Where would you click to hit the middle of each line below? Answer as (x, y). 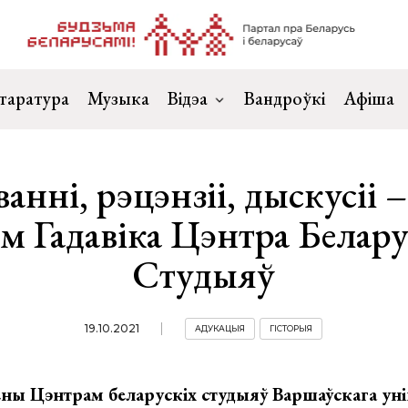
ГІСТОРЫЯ (291, 328)
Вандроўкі (285, 98)
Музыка (118, 98)
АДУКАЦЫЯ (220, 328)
